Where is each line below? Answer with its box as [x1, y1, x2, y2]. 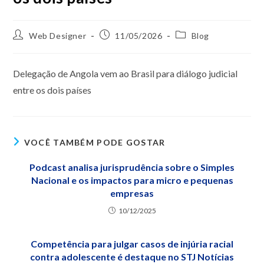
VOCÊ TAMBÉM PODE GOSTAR [24, 137, 166, 147]
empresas [110, 187, 154, 199]
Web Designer [29, 31, 87, 41]
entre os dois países [13, 84, 92, 95]
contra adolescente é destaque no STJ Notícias [30, 251, 234, 262]
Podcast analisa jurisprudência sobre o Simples [29, 161, 235, 173]
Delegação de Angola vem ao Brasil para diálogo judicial [13, 68, 238, 79]
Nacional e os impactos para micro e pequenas [31, 174, 233, 186]
